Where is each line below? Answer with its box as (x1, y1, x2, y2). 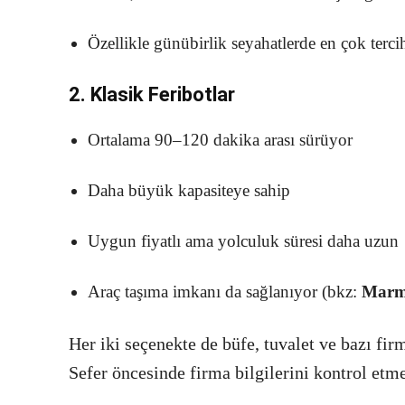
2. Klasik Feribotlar (69, 83, 235, 107)
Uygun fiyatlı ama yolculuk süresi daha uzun (88, 231, 399, 251)
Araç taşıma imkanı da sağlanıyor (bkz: (88, 282, 362, 302)
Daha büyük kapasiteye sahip (88, 181, 290, 201)
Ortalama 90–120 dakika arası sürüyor (88, 130, 353, 150)
